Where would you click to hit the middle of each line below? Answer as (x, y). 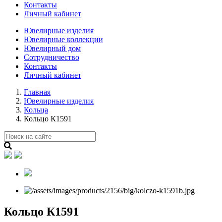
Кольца (36, 110)
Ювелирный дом (52, 48)
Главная (37, 92)
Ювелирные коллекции (63, 39)
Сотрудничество (52, 57)
